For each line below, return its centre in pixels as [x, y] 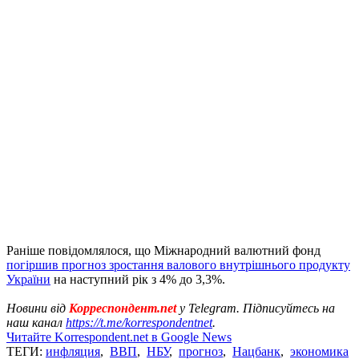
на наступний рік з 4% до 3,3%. [138, 279]
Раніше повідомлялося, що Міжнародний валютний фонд [163, 250]
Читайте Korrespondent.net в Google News [119, 337]
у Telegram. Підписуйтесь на [256, 308]
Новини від [38, 308]
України [28, 279]
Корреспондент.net [123, 308]
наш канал [36, 322]
